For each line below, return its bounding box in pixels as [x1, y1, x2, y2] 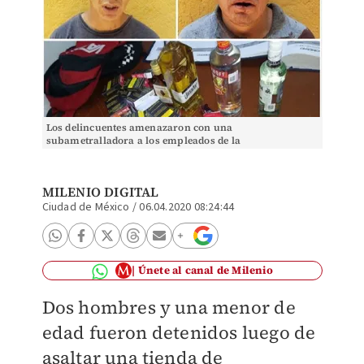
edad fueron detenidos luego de [41, 320, 316, 344]
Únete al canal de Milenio [137, 263, 273, 277]
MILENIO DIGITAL [41, 183, 159, 201]
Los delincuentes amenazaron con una [45, 121, 233, 134]
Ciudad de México [41, 199, 130, 215]
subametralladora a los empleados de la [45, 134, 241, 147]
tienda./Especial [45, 147, 124, 160]
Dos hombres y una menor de [41, 295, 296, 319]
